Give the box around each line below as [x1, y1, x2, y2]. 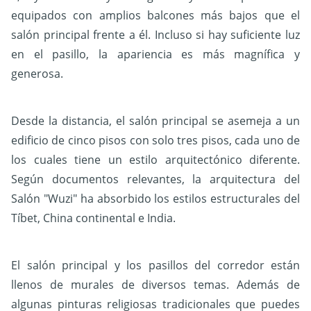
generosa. [11, 66, 63, 82]
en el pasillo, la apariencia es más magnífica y [11, 47, 300, 62]
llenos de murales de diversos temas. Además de [11, 277, 300, 293]
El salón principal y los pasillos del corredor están [11, 258, 300, 274]
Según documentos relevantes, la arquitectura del [11, 171, 300, 187]
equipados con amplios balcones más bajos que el [11, 8, 300, 24]
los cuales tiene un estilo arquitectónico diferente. [11, 152, 300, 168]
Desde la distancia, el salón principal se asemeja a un [11, 113, 300, 129]
